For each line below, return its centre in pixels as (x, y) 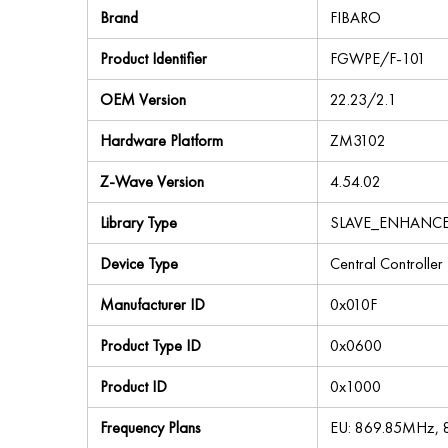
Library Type (138, 222)
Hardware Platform (161, 140)
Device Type (139, 263)
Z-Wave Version (152, 181)
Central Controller (386, 263)
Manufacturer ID (152, 304)
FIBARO (355, 17)
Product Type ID (150, 345)
